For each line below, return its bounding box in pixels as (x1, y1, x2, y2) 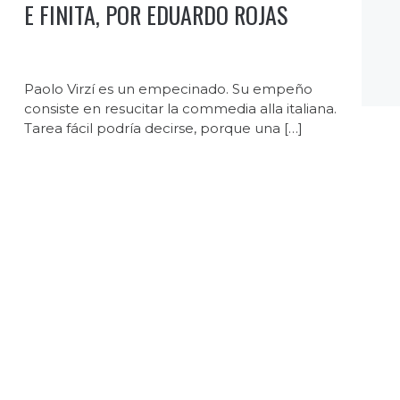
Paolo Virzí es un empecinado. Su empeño (24, 79, 313, 97)
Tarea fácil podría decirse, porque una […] (24, 119, 304, 137)
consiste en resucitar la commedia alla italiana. (24, 99, 337, 117)
